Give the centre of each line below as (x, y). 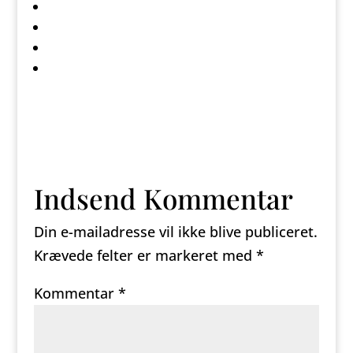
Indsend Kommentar (163, 198)
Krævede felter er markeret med (145, 255)
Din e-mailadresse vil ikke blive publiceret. (175, 232)
